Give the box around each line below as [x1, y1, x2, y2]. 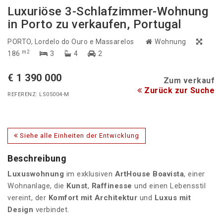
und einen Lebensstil [132, 181, 206, 191]
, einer [184, 169, 205, 179]
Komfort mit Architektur [48, 193, 137, 203]
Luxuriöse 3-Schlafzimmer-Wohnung [7, 4, 208, 19]
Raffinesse [91, 181, 132, 191]
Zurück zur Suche [142, 86, 215, 96]
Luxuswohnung [7, 169, 64, 179]
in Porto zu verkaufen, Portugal [7, 17, 181, 32]
